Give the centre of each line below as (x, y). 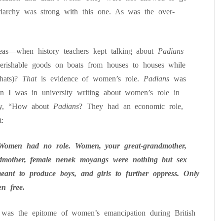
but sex (172, 160)
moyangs (94, 160)
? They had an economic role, (131, 106)
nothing (145, 160)
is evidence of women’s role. (92, 79)
